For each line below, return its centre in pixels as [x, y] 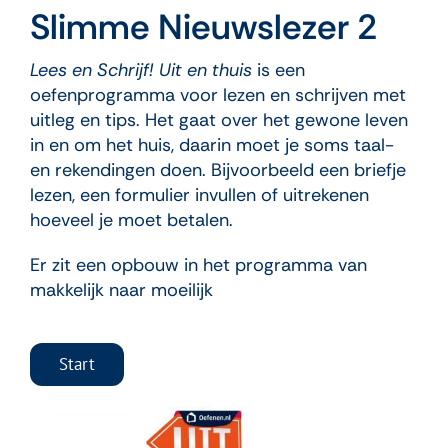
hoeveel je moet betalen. [131, 220]
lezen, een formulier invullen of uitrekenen [199, 195]
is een [278, 70]
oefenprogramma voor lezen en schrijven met [217, 95]
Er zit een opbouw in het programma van [198, 265]
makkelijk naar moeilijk [121, 290]
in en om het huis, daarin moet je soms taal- [211, 145]
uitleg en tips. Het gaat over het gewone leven [218, 120]
